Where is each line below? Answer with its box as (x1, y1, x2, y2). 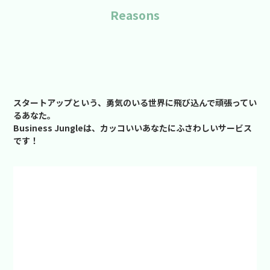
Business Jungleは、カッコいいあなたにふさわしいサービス (13, 121, 252, 134)
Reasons (110, 6, 160, 24)
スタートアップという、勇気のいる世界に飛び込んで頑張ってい (13, 96, 257, 108)
